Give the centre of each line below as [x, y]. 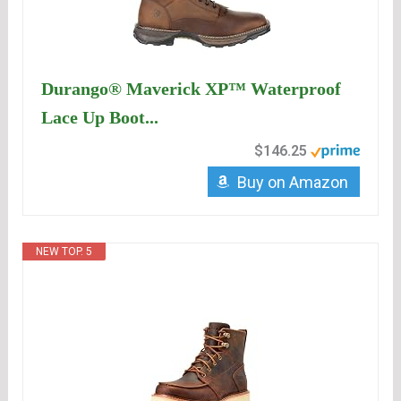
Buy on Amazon [292, 183]
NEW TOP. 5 [64, 252]
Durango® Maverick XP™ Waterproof [192, 89]
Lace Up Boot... [100, 118]
